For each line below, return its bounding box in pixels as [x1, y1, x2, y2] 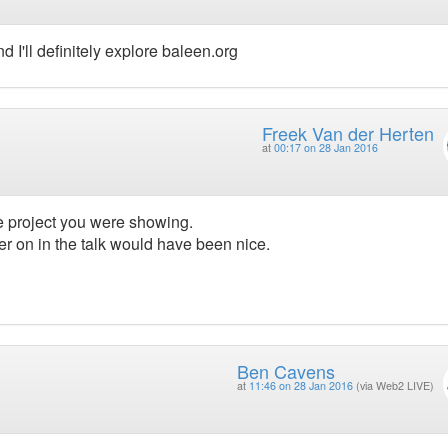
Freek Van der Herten [261, 119, 434, 146]
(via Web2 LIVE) [355, 377, 434, 393]
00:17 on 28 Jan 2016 [273, 139, 378, 155]
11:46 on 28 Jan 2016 [248, 377, 353, 393]
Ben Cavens [236, 357, 335, 384]
